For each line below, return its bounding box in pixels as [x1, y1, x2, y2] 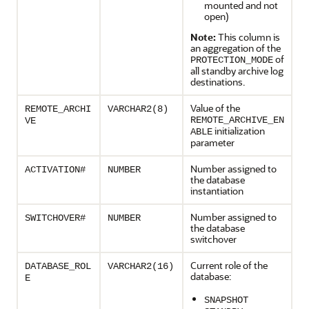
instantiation [190, 184, 243, 197]
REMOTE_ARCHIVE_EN [190, 114, 284, 126]
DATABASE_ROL [25, 261, 91, 272]
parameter [190, 136, 235, 149]
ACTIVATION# [25, 164, 86, 175]
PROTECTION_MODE [190, 54, 273, 66]
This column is [216, 30, 280, 43]
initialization [212, 124, 265, 137]
